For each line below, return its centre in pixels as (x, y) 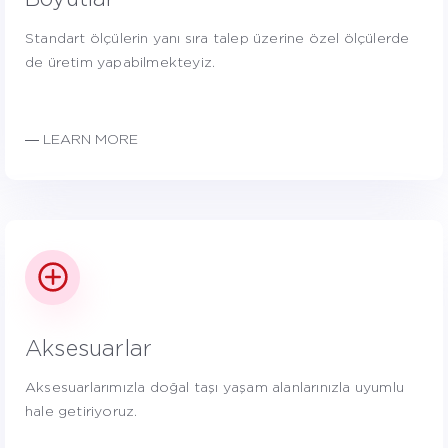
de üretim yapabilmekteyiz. (120, 62)
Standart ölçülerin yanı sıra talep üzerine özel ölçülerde (217, 38)
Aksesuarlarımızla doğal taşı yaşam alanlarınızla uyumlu (215, 388)
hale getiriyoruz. (81, 412)
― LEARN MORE (81, 139)
